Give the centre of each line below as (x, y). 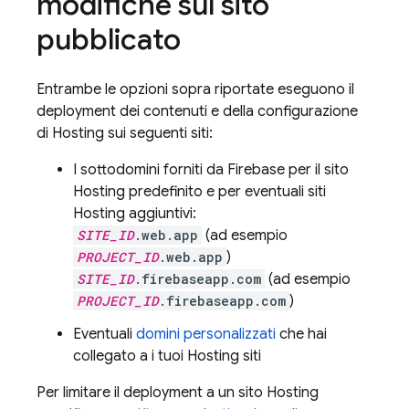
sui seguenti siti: (158, 133)
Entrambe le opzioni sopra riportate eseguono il (195, 89)
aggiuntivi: (161, 214)
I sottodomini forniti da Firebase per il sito (211, 170)
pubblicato (109, 39)
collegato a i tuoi (130, 356)
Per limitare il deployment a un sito (152, 393)
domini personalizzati (206, 334)
